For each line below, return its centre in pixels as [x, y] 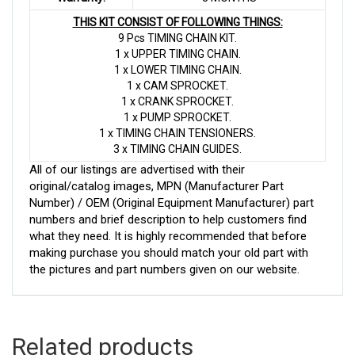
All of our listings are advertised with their [137, 169]
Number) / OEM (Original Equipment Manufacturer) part [172, 202]
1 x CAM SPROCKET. [177, 85]
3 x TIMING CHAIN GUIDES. [177, 149]
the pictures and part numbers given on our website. [164, 269]
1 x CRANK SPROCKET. [177, 101]
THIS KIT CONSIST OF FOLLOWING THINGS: [177, 22]
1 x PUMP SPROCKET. [177, 117]
